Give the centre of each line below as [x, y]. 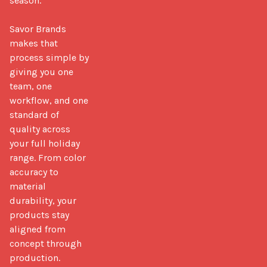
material [28, 186]
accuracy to [34, 172]
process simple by [49, 57]
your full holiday [45, 143]
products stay [39, 215]
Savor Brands [38, 29]
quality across [40, 129]
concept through [46, 243]
